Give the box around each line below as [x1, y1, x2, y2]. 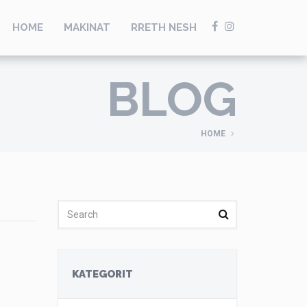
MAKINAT [64, 21, 110, 34]
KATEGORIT [71, 268, 133, 280]
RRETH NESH [131, 21, 197, 34]
